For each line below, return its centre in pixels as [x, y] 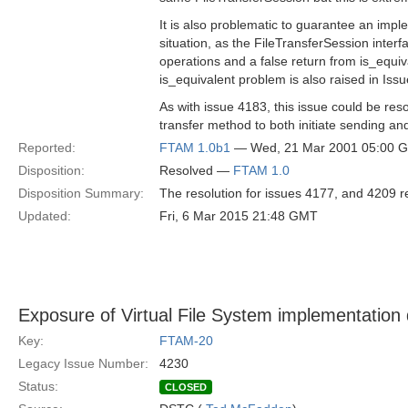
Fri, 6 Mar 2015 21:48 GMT [239, 216]
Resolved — [196, 170]
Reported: [47, 148]
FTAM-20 [186, 341]
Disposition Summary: [81, 193]
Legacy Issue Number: [83, 363]
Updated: [45, 216]
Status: [38, 386]
